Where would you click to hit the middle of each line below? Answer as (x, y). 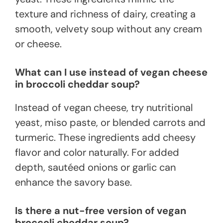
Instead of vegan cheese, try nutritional (104, 108)
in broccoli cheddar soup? (77, 84)
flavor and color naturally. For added (97, 153)
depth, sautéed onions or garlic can (95, 167)
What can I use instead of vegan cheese (111, 72)
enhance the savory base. (73, 182)
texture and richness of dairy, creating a (105, 14)
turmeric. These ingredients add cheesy (105, 138)
